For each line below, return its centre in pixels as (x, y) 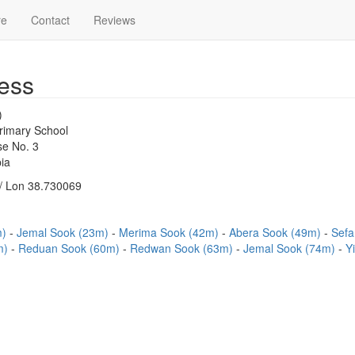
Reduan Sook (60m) (71, 248)
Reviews (115, 20)
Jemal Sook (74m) (291, 248)
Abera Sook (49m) (277, 232)
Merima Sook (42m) (170, 232)
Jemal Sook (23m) (64, 232)
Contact (50, 20)
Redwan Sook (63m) (183, 248)
